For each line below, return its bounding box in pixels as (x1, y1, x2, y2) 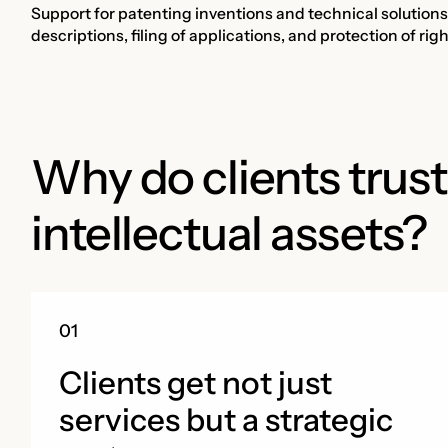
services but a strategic (58, 401, 393, 440)
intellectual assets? (31, 203, 427, 262)
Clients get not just (58, 364, 332, 403)
